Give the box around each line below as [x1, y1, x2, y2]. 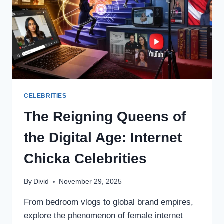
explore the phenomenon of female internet [24, 211, 183, 220]
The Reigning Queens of [24, 109, 186, 125]
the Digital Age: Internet [24, 130, 182, 146]
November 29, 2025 [59, 178, 122, 185]
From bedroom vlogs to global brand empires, [24, 197, 193, 207]
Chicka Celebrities [24, 151, 147, 167]
